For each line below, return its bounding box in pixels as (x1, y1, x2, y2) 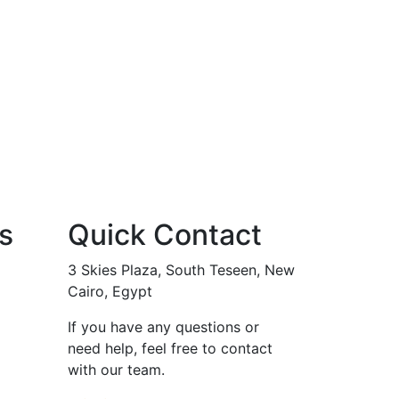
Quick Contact (68, 216, 262, 252)
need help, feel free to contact (68, 338, 273, 357)
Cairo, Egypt (68, 281, 152, 300)
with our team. (68, 360, 165, 379)
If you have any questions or (68, 317, 259, 336)
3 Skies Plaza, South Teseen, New (68, 260, 295, 279)
